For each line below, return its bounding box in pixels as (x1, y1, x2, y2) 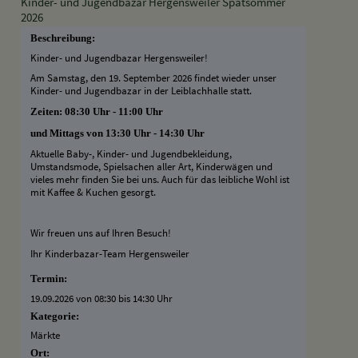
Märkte (30, 328, 61, 342)
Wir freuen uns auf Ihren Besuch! (30, 226, 174, 240)
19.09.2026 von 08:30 (30, 291, 117, 304)
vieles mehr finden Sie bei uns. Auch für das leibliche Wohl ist (30, 173, 290, 186)
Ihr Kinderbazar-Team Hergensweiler (30, 246, 193, 260)
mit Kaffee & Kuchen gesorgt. (30, 185, 159, 199)
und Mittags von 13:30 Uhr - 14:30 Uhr (30, 127, 208, 139)
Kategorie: (30, 310, 85, 322)
